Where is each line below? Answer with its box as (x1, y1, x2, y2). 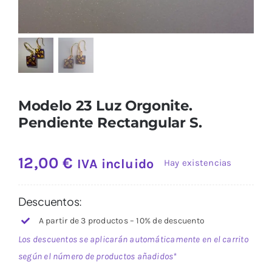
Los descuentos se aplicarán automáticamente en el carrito (18, 233, 248, 245)
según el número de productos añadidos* (18, 250, 177, 262)
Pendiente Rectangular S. (18, 113, 202, 131)
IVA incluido (77, 155, 154, 171)
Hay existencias (164, 157, 232, 169)
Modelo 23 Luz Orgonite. (18, 96, 192, 114)
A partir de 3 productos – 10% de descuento (38, 215, 205, 226)
